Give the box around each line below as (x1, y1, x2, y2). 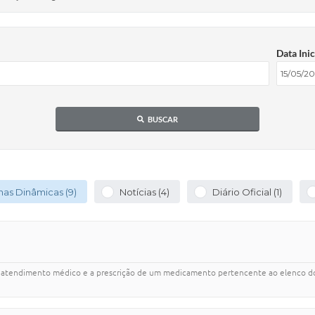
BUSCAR (148, 114, 178, 124)
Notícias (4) (119, 186, 169, 198)
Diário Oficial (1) (212, 186, 282, 198)
